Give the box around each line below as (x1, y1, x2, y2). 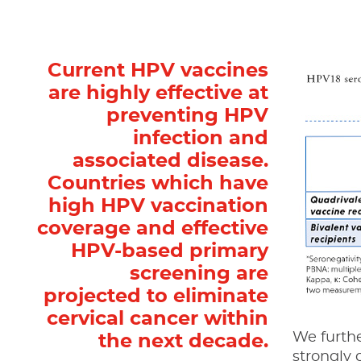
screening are (130, 264, 269, 284)
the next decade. (98, 332, 269, 352)
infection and (133, 129, 269, 149)
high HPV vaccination (48, 197, 269, 217)
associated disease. (73, 151, 269, 172)
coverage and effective (37, 219, 269, 239)
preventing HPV (106, 106, 269, 127)
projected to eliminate (44, 287, 269, 307)
